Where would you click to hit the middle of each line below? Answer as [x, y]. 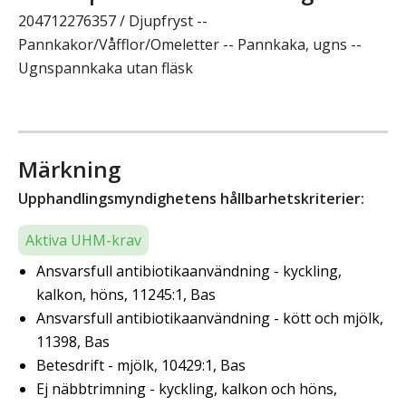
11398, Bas [73, 342]
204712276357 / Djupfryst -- [113, 21]
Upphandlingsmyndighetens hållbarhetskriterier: [191, 199]
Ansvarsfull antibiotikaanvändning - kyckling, [189, 271]
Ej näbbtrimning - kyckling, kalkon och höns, [187, 389]
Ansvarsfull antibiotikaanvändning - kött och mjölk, [210, 319]
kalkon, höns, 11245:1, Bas [126, 295]
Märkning [69, 169]
